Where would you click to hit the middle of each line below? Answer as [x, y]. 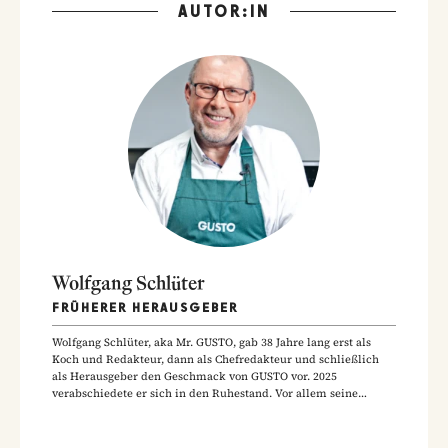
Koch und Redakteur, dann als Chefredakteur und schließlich [215, 359]
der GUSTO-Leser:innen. [116, 427]
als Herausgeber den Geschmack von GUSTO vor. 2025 [194, 376]
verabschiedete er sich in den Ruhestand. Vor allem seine [205, 393]
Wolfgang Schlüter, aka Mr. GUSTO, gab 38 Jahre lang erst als [211, 342]
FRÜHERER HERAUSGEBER [145, 307]
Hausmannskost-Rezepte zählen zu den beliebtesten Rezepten [216, 410]
